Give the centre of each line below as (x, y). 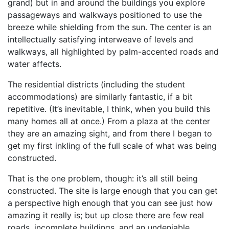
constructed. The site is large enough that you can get (113, 191)
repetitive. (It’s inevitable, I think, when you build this (109, 109)
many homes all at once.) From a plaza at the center (109, 121)
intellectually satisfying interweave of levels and (100, 39)
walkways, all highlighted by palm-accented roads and (113, 52)
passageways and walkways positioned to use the (105, 15)
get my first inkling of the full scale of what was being (112, 146)
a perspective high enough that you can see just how (110, 203)
